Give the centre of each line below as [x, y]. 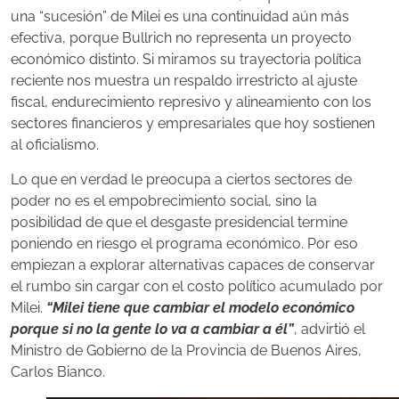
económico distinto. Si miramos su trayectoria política [186, 60]
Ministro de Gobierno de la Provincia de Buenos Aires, [186, 350]
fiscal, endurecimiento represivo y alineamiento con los [191, 102]
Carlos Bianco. [58, 371]
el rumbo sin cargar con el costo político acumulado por [197, 286]
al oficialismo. [55, 145]
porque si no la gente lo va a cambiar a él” [152, 329]
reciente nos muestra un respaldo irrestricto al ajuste [184, 81]
